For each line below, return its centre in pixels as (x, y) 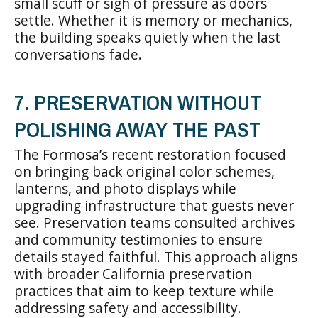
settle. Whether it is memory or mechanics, (153, 20)
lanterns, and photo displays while (125, 188)
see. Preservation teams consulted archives (154, 222)
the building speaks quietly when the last (147, 37)
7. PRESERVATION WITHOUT (138, 102)
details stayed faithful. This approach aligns (156, 256)
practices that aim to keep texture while (144, 290)
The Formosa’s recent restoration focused (150, 154)
